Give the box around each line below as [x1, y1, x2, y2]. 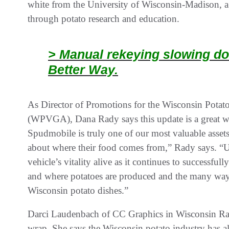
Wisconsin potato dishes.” [28, 185, 128, 196]
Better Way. [48, 62, 118, 77]
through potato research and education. [28, 13, 179, 24]
